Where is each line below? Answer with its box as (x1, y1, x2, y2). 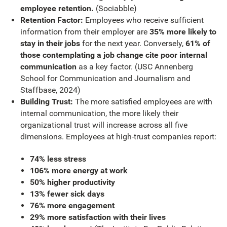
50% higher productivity (30, 177, 115, 187)
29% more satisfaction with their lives (30, 212, 166, 222)
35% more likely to (149, 27, 216, 37)
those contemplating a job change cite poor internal (20, 50, 207, 60)
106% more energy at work (30, 165, 128, 175)
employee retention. (20, 4, 94, 14)
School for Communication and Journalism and (20, 73, 191, 84)
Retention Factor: (20, 15, 85, 25)
